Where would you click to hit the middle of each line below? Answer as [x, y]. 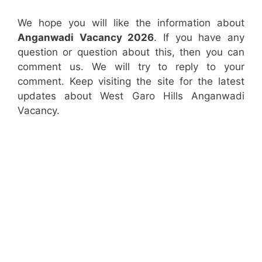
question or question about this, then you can [131, 52]
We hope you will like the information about [131, 23]
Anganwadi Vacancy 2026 [86, 38]
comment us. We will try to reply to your [131, 67]
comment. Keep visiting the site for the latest [131, 82]
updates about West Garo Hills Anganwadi [131, 96]
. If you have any [199, 38]
